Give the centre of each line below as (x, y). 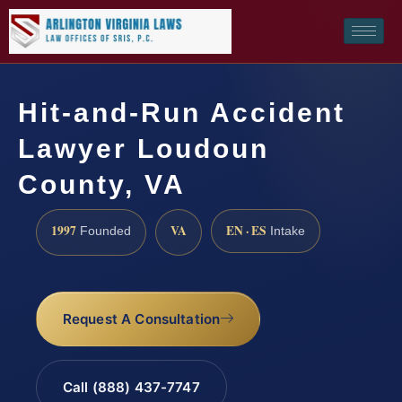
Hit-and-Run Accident (182, 112)
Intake (286, 231)
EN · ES (246, 230)
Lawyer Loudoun (144, 148)
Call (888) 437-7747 (131, 388)
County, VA (102, 184)
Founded (104, 231)
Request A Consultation (141, 319)
